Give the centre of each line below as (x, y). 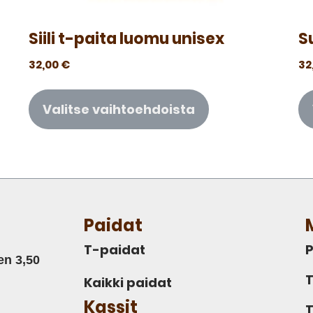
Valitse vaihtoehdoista (118, 110)
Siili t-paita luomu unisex (126, 38)
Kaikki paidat (128, 283)
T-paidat (115, 250)
